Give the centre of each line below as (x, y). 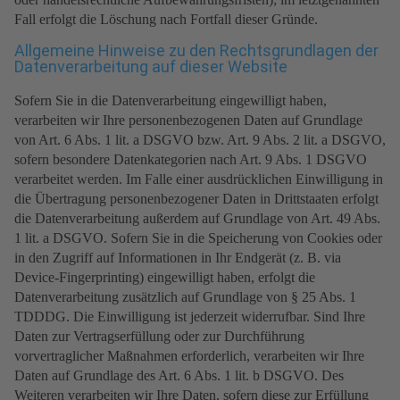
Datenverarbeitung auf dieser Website (151, 67)
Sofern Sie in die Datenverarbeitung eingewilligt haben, (171, 101)
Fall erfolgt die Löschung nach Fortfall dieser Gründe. (166, 20)
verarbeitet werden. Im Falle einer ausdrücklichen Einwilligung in (199, 179)
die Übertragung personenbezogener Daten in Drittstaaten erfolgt (196, 199)
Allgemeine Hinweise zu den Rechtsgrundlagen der (196, 51)
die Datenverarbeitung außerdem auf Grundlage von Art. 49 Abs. (197, 219)
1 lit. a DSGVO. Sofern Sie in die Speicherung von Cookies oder (198, 238)
